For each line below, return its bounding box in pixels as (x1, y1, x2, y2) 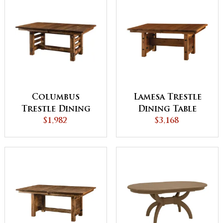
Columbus (32, 94, 80, 102)
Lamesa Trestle (133, 94, 202, 102)
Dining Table (138, 106, 197, 114)
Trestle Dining (21, 106, 91, 113)
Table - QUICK (24, 117, 88, 125)
